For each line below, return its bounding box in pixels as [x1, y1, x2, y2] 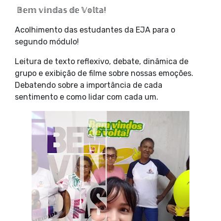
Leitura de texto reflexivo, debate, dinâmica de [15, 57, 188, 66]
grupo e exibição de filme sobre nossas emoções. [15, 69, 193, 78]
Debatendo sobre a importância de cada [15, 80, 162, 90]
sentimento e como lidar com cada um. [15, 92, 158, 102]
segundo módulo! [15, 37, 79, 46]
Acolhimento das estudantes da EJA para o [15, 25, 175, 35]
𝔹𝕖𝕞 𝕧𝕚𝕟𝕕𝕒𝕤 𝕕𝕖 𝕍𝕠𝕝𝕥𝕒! [15, 5, 106, 15]
